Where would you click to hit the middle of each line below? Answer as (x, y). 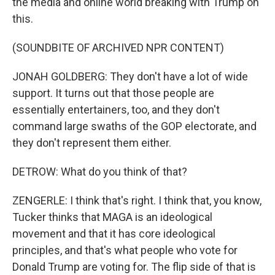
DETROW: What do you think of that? (100, 172)
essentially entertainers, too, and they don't (116, 110)
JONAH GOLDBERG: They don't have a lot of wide (130, 76)
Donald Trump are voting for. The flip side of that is (134, 267)
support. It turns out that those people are (113, 93)
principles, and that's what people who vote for (125, 250)
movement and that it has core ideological (114, 234)
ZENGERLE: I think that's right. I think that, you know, (137, 200)
